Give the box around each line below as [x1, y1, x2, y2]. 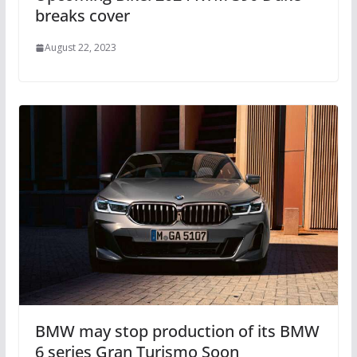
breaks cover [34, 5, 130, 27]
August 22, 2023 [44, 41, 116, 55]
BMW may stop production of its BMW [34, 320, 320, 342]
